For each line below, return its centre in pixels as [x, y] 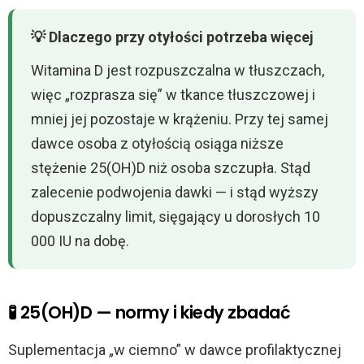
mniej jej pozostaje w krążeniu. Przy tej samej [180, 119]
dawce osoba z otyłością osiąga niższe [158, 143]
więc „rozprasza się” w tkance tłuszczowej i [173, 94]
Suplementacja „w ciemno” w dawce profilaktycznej [175, 350]
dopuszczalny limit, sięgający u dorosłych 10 [176, 216]
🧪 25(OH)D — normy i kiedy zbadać [149, 313]
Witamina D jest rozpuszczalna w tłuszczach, [178, 70]
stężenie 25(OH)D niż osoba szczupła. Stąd [171, 167]
